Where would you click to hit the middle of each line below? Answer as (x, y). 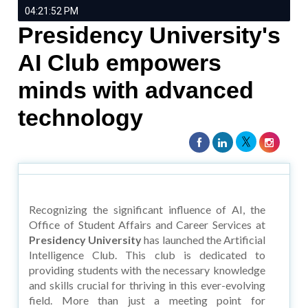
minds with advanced (136, 90)
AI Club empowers (120, 62)
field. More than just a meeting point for (147, 300)
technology (81, 117)
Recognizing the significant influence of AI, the (147, 209)
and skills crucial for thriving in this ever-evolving (147, 285)
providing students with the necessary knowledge (147, 269)
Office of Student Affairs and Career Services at (147, 224)
